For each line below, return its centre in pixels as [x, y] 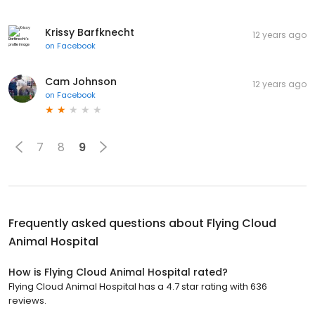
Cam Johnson [81, 82]
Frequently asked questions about [108, 224]
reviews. [27, 301]
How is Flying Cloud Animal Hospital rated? [118, 272]
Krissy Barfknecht [90, 33]
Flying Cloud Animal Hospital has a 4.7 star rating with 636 [138, 287]
